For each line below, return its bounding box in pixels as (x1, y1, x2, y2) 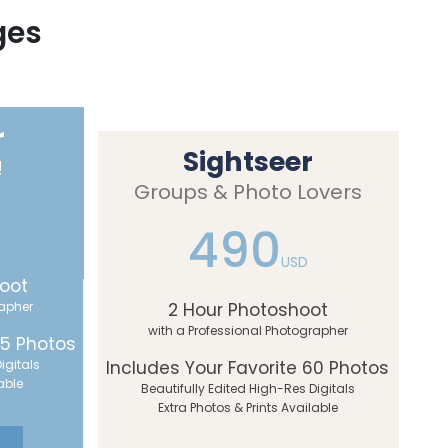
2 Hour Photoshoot (167, 298, 328, 322)
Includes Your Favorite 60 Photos (106, 356, 390, 380)
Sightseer (183, 143, 314, 180)
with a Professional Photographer (147, 322, 348, 339)
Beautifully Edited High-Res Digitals (140, 380, 355, 397)
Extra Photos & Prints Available (157, 399, 338, 416)
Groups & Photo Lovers (134, 178, 363, 206)
